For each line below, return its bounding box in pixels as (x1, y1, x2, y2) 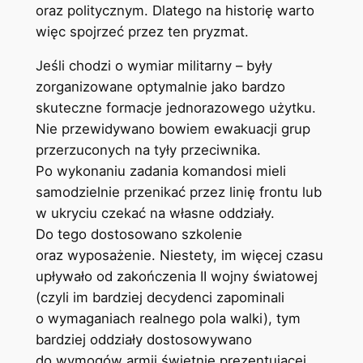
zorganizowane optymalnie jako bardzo (35, 79, 285, 96)
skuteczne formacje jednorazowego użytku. (35, 100, 316, 117)
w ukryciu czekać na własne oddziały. (35, 205, 275, 222)
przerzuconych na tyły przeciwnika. (35, 142, 261, 159)
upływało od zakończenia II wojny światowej (35, 268, 318, 285)
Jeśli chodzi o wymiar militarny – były (35, 58, 272, 75)
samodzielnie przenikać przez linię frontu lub (35, 184, 322, 201)
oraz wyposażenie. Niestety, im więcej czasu (35, 247, 323, 264)
